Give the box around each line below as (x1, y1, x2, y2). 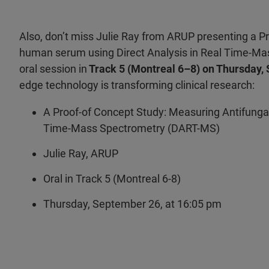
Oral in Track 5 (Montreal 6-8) (43, 172, 181, 185)
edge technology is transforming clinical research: (19, 78, 255, 91)
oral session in (19, 62, 87, 75)
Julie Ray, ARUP (43, 147, 118, 160)
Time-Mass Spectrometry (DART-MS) (43, 121, 220, 134)
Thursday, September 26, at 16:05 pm (43, 197, 222, 210)
